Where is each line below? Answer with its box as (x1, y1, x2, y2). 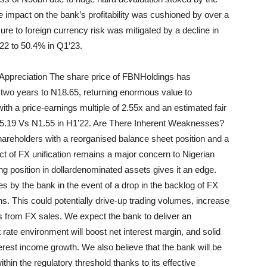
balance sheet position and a (116, 133, 229, 144)
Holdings (140, 72, 174, 82)
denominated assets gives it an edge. (72, 164, 216, 175)
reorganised (70, 133, 116, 144)
